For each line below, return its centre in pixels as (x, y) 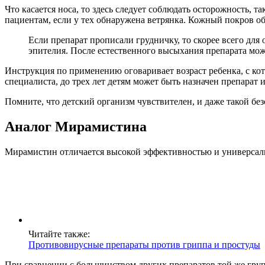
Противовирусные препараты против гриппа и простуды (144, 245)
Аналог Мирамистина (76, 127)
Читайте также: (59, 234)
